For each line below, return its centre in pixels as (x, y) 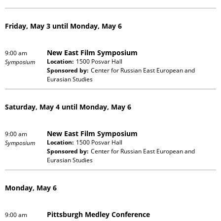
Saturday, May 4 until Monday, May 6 (68, 107)
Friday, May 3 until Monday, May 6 (63, 26)
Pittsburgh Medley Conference (98, 214)
